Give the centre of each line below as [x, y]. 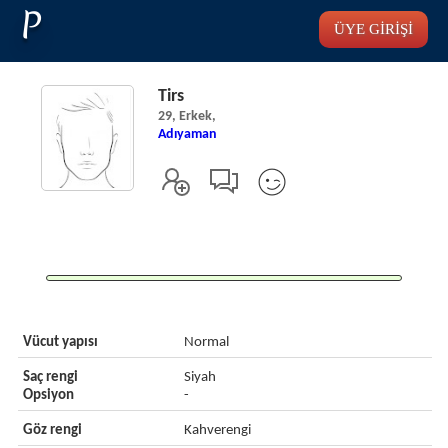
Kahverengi [218, 430]
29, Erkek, [186, 116]
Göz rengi [52, 430]
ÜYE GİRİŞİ [373, 29]
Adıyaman [187, 134]
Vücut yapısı [60, 342]
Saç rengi [50, 377]
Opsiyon [48, 395]
